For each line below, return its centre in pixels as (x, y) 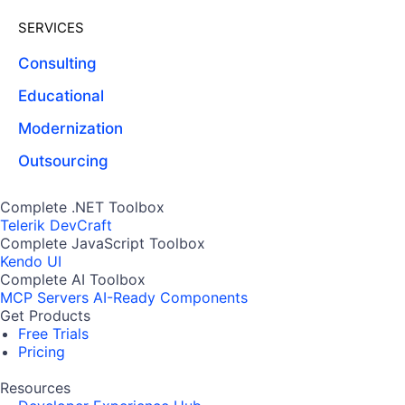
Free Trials (53, 333)
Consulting (57, 63)
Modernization (71, 128)
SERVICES (51, 27)
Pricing (42, 351)
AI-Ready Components (170, 297)
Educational (61, 95)
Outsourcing (63, 160)
